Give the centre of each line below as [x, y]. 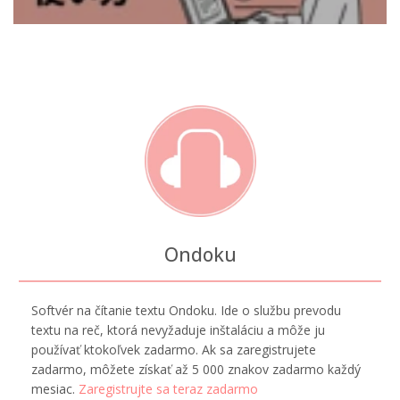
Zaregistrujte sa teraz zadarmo [168, 388]
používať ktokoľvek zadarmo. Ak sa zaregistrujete [174, 349]
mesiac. [55, 388]
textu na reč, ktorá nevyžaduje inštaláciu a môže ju [178, 329]
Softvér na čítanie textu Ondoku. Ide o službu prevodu [186, 310]
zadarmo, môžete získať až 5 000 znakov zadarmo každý [196, 369]
